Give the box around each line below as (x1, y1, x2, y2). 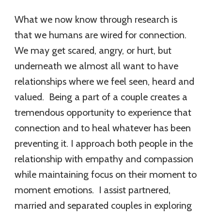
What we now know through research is (15, 13, 177, 25)
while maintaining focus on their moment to (15, 168, 197, 180)
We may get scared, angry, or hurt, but (15, 44, 171, 56)
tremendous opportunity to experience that (15, 106, 191, 118)
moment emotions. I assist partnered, (15, 184, 170, 196)
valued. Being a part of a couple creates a (15, 91, 187, 103)
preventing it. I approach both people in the (15, 137, 193, 149)
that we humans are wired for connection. (15, 29, 186, 41)
